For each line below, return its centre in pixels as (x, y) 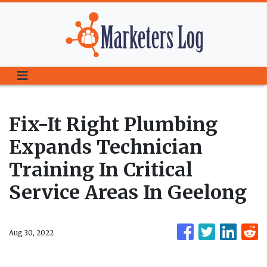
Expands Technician (106, 147)
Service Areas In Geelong (128, 193)
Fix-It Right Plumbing (113, 125)
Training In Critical (101, 170)
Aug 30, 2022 (31, 233)
